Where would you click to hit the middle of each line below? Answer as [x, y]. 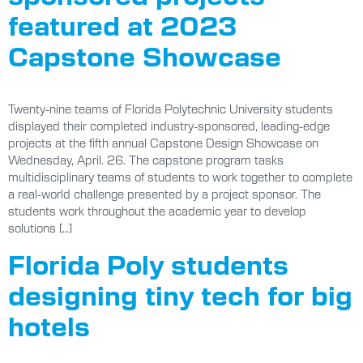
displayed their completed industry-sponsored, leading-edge [169, 125]
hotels [49, 325]
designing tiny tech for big [180, 295]
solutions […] [40, 227]
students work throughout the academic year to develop [157, 210]
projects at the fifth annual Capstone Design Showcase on [163, 142]
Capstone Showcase [145, 55]
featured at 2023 [122, 24]
